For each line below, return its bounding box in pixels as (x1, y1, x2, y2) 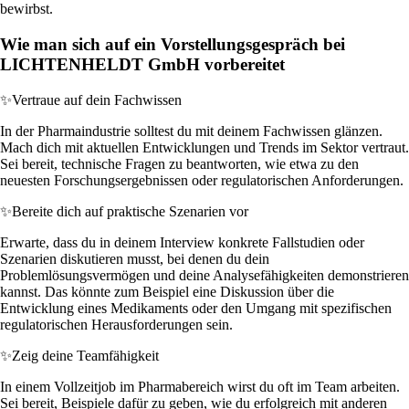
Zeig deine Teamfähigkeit (12, 347, 159, 363)
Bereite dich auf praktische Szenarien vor (12, 203, 248, 219)
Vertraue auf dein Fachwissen (12, 91, 182, 108)
